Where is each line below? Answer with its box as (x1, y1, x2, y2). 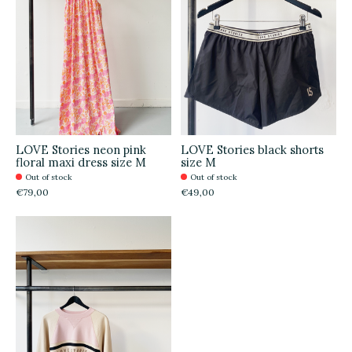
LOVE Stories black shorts (180, 142, 324, 158)
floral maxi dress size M (16, 155, 146, 170)
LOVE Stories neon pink (16, 142, 146, 158)
